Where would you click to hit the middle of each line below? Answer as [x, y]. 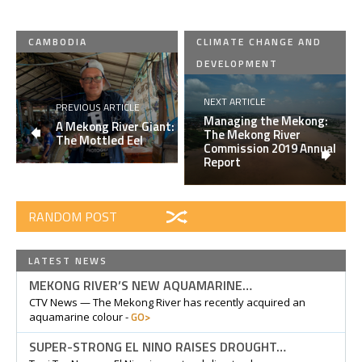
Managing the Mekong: [266, 121]
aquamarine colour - [80, 317]
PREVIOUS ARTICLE [98, 107]
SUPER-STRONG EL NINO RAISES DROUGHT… [158, 347]
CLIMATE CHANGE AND [259, 42]
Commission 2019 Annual [270, 149]
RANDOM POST [73, 217]
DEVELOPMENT [238, 64]
